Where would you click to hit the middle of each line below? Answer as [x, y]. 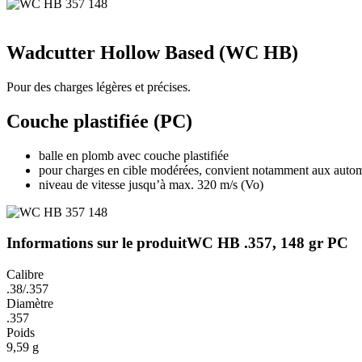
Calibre [25, 274]
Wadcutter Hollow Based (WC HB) [152, 52]
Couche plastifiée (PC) [99, 121]
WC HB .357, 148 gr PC [267, 243]
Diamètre [30, 303]
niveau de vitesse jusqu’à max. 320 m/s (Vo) [151, 184]
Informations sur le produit [97, 243]
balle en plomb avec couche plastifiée [134, 155]
